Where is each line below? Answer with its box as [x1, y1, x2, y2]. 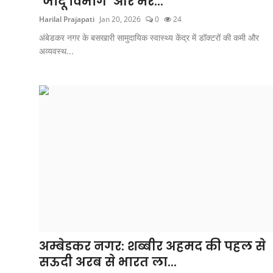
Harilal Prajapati [39, 13, 94, 24]
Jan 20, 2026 [99, 13, 141, 24]
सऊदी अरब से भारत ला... [39, 253, 177, 271]
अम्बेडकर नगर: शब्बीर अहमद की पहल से [39, 237, 266, 255]
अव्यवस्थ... [39, 44, 74, 57]
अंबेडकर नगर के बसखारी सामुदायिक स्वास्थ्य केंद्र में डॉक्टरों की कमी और [39, 31, 259, 43]
